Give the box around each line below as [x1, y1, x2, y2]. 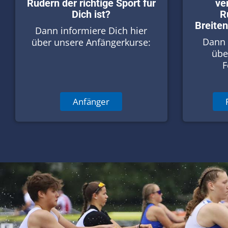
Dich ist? [72, 8, 111, 20]
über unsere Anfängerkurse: [32, 36, 151, 48]
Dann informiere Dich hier [35, 24, 148, 37]
